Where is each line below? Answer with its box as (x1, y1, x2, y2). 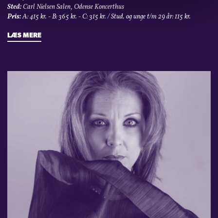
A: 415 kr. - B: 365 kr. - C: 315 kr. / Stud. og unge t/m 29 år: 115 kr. (21, 12, 191, 21)
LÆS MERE (7, 32, 41, 39)
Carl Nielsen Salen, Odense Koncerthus (21, 2, 124, 12)
